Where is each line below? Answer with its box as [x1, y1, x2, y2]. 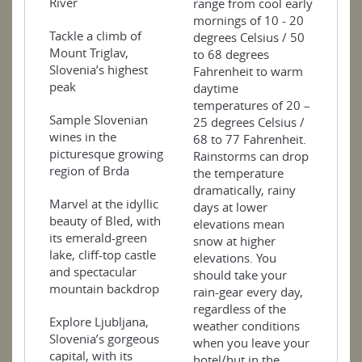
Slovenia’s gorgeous [49, 330, 159, 347]
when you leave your [193, 334, 309, 351]
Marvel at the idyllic [49, 195, 158, 212]
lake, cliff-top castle [49, 246, 156, 263]
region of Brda [49, 162, 129, 179]
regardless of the [193, 300, 286, 317]
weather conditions [193, 317, 300, 334]
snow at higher [193, 232, 276, 249]
